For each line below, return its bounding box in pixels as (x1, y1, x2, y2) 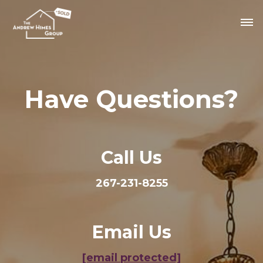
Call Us (101, 147, 162, 168)
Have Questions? (25, 85, 238, 114)
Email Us (92, 221, 171, 243)
